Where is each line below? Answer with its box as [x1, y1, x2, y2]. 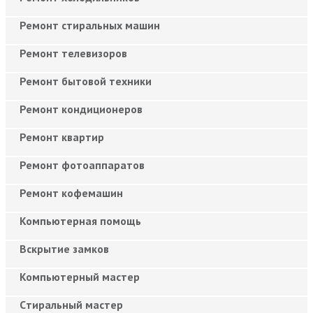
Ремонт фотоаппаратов [20, 157, 145, 172]
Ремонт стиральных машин [20, 17, 160, 32]
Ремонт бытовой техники [20, 73, 152, 88]
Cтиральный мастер [20, 297, 123, 312]
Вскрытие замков [20, 241, 109, 256]
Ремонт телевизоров [20, 45, 127, 60]
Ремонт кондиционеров [20, 101, 143, 116]
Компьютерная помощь [20, 213, 141, 228]
